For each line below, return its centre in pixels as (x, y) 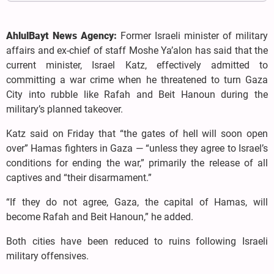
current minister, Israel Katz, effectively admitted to (137, 65)
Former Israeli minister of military (194, 36)
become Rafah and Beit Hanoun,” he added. (100, 217)
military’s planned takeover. (65, 109)
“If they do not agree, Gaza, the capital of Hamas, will (137, 202)
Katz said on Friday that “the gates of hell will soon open (137, 134)
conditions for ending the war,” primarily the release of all (137, 163)
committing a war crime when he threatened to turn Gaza (137, 80)
